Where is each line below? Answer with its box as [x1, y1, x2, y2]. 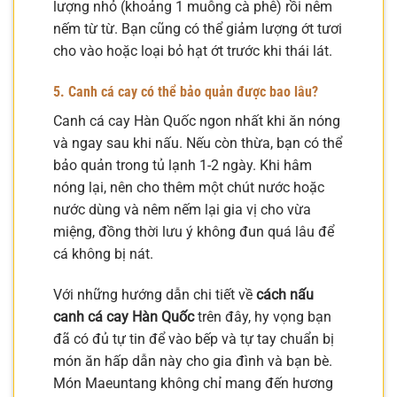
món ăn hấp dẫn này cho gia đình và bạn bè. [53, 353, 332, 370]
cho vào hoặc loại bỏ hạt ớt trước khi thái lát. [53, 43, 332, 60]
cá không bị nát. [53, 245, 153, 263]
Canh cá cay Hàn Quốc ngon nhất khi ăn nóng [53, 113, 340, 130]
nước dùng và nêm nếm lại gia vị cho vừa [53, 201, 311, 219]
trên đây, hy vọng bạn [194, 308, 331, 325]
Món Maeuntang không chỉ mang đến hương [53, 375, 333, 392]
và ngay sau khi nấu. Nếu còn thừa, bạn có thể [53, 135, 342, 152]
